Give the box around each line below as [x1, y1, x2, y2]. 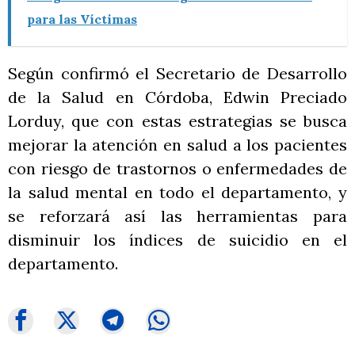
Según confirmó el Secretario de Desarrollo [8, 63, 347, 83]
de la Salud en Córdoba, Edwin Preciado [8, 86, 347, 107]
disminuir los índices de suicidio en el [8, 229, 347, 250]
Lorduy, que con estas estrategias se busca [8, 110, 347, 131]
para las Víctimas [27, 10, 137, 27]
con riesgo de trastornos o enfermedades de [8, 158, 347, 178]
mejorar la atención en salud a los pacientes [8, 134, 347, 155]
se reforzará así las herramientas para [8, 205, 347, 226]
